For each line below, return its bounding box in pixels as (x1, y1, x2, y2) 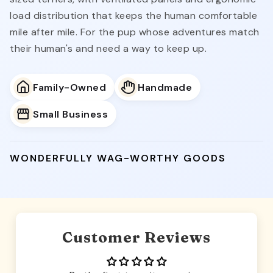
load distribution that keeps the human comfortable (10, 9, 257, 23)
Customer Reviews (62, 229, 211, 247)
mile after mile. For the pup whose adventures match (10, 26, 260, 39)
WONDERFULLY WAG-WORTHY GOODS (10, 152, 226, 165)
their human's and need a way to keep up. (10, 42, 207, 55)
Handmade (138, 80, 192, 94)
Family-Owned (33, 80, 106, 94)
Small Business (33, 107, 108, 121)
